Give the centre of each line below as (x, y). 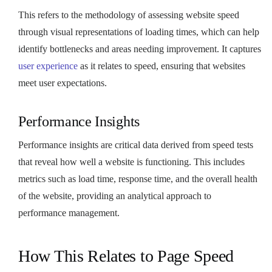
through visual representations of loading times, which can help (139, 32)
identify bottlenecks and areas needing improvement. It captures (140, 49)
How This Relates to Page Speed (126, 256)
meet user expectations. (63, 83)
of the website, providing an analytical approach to (115, 195)
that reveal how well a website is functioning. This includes (131, 161)
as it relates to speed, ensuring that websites (161, 66)
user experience (48, 66)
